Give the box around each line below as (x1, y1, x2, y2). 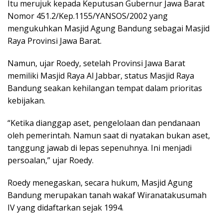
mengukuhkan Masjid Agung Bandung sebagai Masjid (7, 23, 210, 34)
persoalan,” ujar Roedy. (7, 155, 94, 166)
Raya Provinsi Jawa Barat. (7, 35, 102, 47)
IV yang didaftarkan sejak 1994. (7, 202, 123, 214)
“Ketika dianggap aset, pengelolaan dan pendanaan (7, 117, 200, 129)
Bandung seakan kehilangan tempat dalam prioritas (7, 83, 202, 94)
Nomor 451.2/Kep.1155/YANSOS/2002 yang (7, 10, 168, 22)
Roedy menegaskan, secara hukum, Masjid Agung (7, 177, 193, 189)
